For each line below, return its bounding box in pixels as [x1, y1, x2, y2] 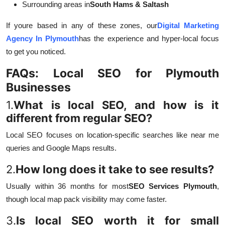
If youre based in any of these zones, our [6, 21, 157, 30]
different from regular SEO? [6, 111, 152, 125]
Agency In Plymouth [6, 34, 79, 43]
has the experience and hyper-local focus [79, 34, 219, 43]
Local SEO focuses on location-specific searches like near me [6, 131, 219, 140]
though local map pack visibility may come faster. [6, 195, 167, 204]
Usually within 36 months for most [6, 182, 129, 191]
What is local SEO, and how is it [14, 98, 219, 112]
